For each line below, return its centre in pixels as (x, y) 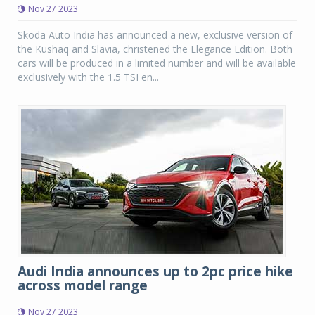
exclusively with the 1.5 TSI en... (88, 77)
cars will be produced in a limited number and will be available (157, 63)
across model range (83, 285)
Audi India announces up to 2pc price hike (155, 271)
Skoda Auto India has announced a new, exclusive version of (155, 35)
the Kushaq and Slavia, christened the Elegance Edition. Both (155, 49)
